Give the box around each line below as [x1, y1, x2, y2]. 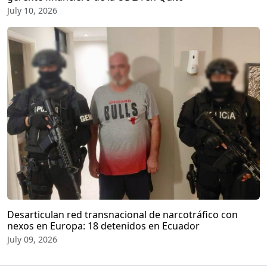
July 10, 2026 [7, 4, 57, 16]
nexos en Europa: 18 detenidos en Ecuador [7, 219, 200, 232]
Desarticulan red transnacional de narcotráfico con [7, 207, 238, 221]
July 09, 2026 [7, 233, 57, 245]
